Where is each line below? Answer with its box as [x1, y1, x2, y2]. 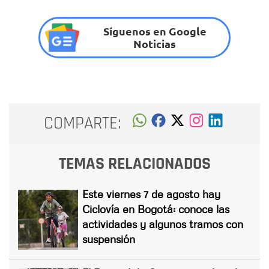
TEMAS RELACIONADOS [58, 153, 211, 175]
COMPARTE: [44, 112, 121, 135]
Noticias [133, 37, 177, 51]
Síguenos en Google [103, 24, 207, 38]
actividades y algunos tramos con [82, 217, 243, 231]
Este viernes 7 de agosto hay [82, 187, 220, 201]
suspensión [82, 232, 135, 246]
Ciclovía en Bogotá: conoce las [82, 202, 229, 216]
